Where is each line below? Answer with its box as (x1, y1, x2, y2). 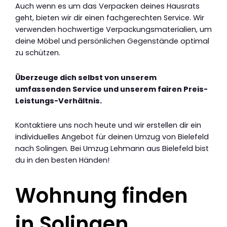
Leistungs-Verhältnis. (15, 95, 102, 106)
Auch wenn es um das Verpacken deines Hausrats (15, 1, 200, 12)
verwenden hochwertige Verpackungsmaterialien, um (15, 24, 212, 35)
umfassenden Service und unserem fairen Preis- (15, 84, 208, 94)
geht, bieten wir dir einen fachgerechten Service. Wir (15, 13, 204, 23)
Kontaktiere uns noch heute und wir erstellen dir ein (15, 120, 201, 131)
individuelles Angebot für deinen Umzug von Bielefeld (15, 132, 209, 142)
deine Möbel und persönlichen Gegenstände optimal (15, 36, 209, 47)
